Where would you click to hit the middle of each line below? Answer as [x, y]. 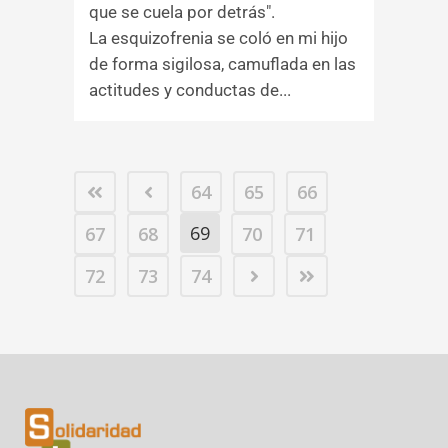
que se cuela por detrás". [182, 12]
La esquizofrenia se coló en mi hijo [218, 38]
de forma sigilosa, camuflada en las [222, 64]
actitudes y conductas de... [190, 90]
